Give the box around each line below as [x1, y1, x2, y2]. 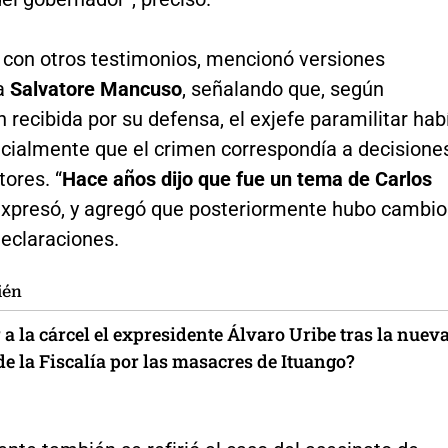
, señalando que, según [181, 76, 384, 101]
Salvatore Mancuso [9, 76, 182, 101]
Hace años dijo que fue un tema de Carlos [61, 166, 432, 191]
